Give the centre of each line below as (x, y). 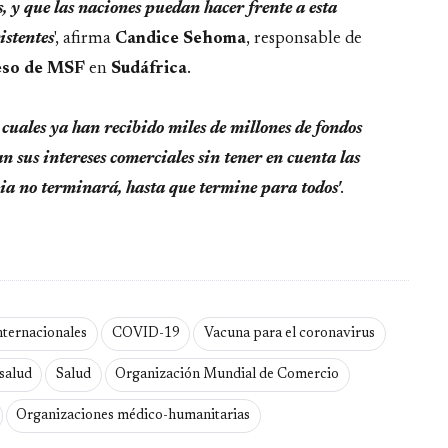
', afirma (84, 38)
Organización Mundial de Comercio (227, 375)
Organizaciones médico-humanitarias (133, 415)
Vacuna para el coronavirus (290, 334)
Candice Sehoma (180, 38)
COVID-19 (145, 334)
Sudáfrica (149, 68)
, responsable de (304, 38)
